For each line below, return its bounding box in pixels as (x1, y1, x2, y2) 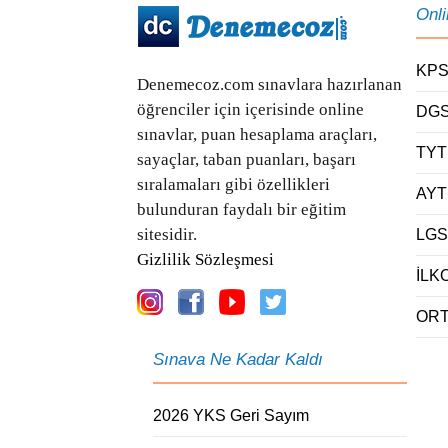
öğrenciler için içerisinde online (137, 99, 364, 119)
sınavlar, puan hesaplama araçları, (137, 124, 377, 144)
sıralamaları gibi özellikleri (137, 174, 330, 194)
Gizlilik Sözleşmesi (137, 249, 274, 269)
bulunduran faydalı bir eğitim (137, 199, 346, 219)
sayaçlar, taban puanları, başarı (137, 149, 356, 169)
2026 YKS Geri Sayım (153, 406, 309, 424)
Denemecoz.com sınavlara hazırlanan (137, 74, 402, 94)
